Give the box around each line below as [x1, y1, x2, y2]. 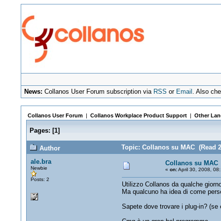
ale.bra [30, 158, 51, 165]
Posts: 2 [30, 177, 49, 182]
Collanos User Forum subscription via [42, 88, 154, 95]
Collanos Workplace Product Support [90, 112, 187, 118]
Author [37, 145, 60, 152]
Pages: [29, 127, 50, 134]
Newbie [30, 165, 47, 171]
